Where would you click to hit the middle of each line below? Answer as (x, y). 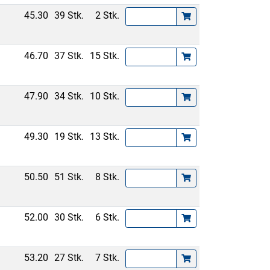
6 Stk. (108, 217)
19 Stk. (69, 137)
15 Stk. (105, 56)
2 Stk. (108, 15)
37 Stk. (69, 56)
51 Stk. (69, 177)
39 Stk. (69, 15)
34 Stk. (69, 96)
